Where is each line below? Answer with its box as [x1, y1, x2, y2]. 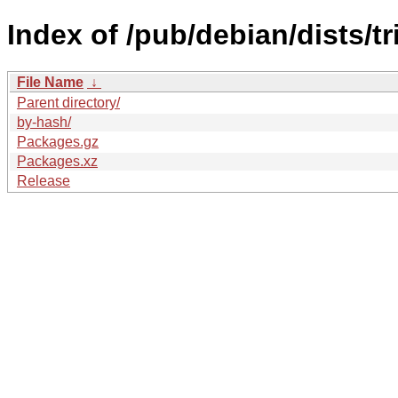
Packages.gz [17, 133, 99, 149]
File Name [17, 74, 84, 90]
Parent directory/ [17, 94, 120, 110]
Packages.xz [17, 153, 98, 169]
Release [17, 172, 70, 188]
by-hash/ [17, 114, 71, 130]
